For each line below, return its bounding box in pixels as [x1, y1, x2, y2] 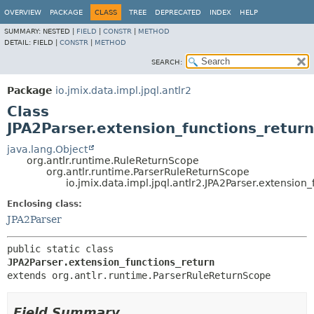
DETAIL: [4, 39, 33, 46]
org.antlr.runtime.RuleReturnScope [27, 155, 199, 166]
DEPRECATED [155, 8, 201, 16]
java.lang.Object [7, 144, 88, 155]
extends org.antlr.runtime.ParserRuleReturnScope [7, 270, 271, 281]
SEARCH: [151, 58, 182, 66]
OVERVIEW [4, 8, 41, 16]
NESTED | [43, 27, 76, 35]
